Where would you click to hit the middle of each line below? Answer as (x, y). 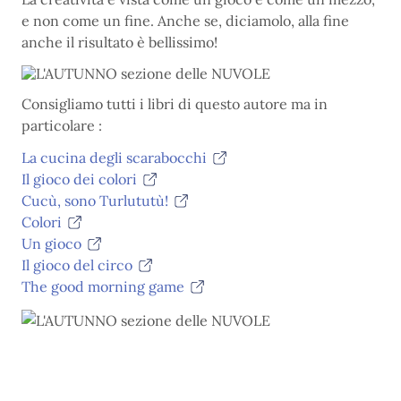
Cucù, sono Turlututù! (95, 200)
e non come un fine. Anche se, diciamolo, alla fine (185, 21)
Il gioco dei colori (79, 179)
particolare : (62, 125)
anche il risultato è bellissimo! (119, 43)
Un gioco (51, 243)
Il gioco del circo (77, 264)
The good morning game (103, 286)
